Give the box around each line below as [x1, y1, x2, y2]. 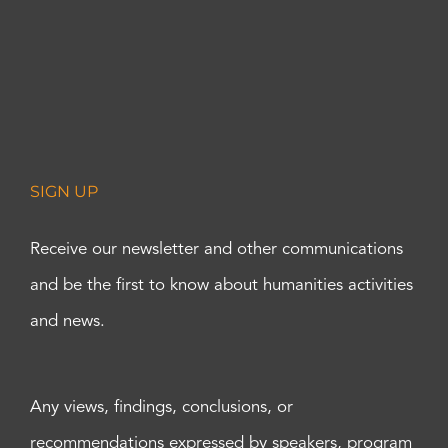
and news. [30, 312, 105, 330]
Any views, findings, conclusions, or [30, 398, 293, 416]
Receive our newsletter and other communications [30, 240, 403, 258]
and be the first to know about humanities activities [30, 276, 413, 294]
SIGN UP [30, 181, 98, 201]
